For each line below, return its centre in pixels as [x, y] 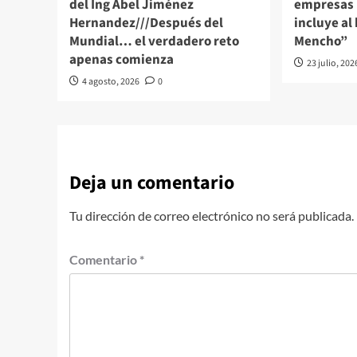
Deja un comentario [152, 182]
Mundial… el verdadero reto [154, 41]
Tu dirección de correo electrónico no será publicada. [212, 215]
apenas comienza [122, 59]
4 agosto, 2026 [111, 81]
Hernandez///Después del [146, 23]
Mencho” [321, 41]
